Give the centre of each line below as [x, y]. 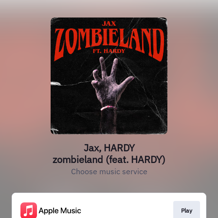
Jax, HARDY [109, 148]
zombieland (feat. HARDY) [109, 159]
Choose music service [109, 171]
